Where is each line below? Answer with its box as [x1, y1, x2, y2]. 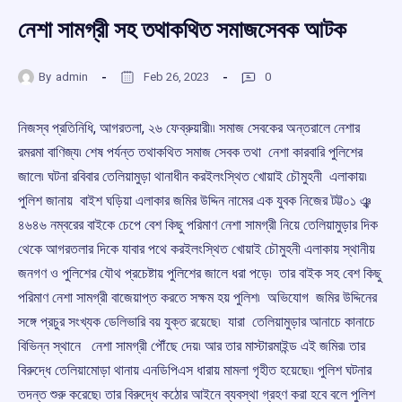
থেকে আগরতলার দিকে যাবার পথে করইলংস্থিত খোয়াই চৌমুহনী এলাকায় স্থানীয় [18, 240, 375, 258]
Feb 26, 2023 [144, 69, 209, 83]
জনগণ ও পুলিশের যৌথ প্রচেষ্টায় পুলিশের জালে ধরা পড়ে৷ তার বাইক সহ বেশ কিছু [18, 265, 381, 283]
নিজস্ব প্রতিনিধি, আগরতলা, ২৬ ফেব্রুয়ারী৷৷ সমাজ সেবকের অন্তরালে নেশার [18, 119, 360, 137]
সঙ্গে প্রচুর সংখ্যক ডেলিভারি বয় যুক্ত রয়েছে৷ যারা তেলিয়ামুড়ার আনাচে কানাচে [18, 313, 375, 331]
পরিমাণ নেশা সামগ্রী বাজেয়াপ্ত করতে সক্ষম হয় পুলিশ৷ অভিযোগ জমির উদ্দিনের [18, 289, 377, 307]
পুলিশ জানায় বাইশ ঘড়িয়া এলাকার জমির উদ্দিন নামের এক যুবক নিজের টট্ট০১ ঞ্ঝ [18, 192, 371, 210]
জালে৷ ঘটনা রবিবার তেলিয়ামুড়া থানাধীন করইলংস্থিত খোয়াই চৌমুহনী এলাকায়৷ [18, 168, 367, 186]
